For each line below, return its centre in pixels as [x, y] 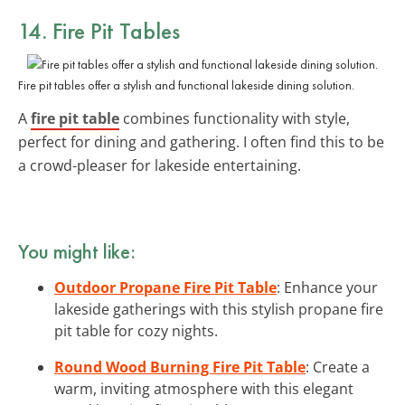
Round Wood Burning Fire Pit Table [180, 367]
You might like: [77, 251]
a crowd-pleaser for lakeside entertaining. [160, 165]
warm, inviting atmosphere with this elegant [204, 388]
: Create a [338, 367]
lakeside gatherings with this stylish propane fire [219, 309]
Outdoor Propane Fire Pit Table [165, 287]
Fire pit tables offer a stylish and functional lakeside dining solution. [186, 85]
